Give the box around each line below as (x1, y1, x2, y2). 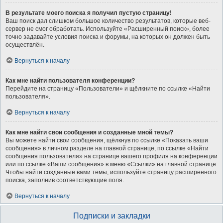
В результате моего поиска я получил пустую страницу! (5, 9, 172, 16)
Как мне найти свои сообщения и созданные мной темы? (5, 129, 173, 136)
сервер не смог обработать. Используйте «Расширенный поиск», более (5, 25, 210, 32)
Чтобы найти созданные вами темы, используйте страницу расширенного (5, 169, 217, 176)
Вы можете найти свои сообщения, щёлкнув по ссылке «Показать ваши (5, 137, 208, 144)
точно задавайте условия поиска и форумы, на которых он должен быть (5, 33, 210, 40)
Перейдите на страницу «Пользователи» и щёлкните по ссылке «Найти (5, 85, 210, 92)
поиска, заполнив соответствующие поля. (5, 177, 124, 184)
